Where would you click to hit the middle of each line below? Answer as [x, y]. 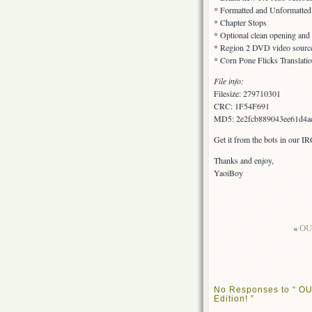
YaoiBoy [228, 173]
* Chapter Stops [240, 23]
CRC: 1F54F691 [242, 106]
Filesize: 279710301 [247, 94]
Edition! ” [234, 298]
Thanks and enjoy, [244, 161]
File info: [229, 81]
